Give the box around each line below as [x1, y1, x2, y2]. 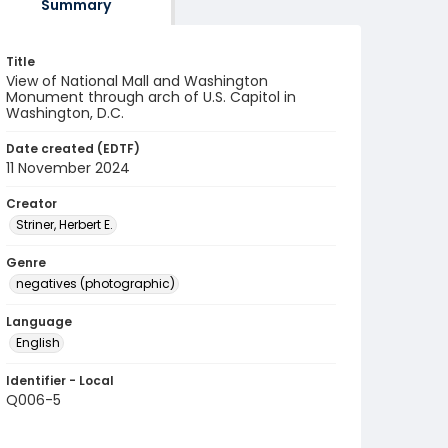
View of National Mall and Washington [6, 71, 268, 91]
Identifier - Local [6, 372, 114, 389]
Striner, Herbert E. [16, 216, 113, 233]
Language [6, 313, 72, 330]
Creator [6, 195, 57, 212]
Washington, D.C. [6, 103, 124, 123]
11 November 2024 [6, 158, 130, 178]
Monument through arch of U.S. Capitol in [6, 87, 296, 107]
